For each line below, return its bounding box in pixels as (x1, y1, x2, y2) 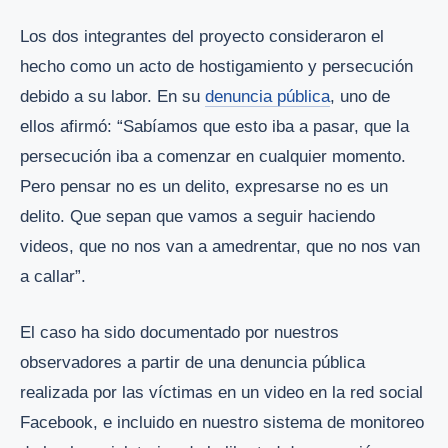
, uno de (330, 87, 390, 107)
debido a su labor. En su (20, 87, 205, 107)
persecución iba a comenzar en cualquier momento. (20, 147, 406, 167)
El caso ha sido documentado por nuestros (20, 322, 339, 342)
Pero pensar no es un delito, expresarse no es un (20, 177, 388, 197)
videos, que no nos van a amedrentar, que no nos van (20, 237, 420, 257)
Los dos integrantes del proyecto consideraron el (20, 27, 384, 47)
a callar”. (20, 267, 86, 287)
